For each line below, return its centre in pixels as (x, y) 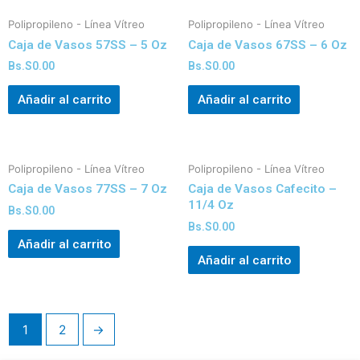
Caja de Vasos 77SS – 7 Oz (88, 189)
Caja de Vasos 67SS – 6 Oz (268, 45)
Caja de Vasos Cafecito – (262, 189)
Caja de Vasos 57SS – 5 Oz (88, 45)
